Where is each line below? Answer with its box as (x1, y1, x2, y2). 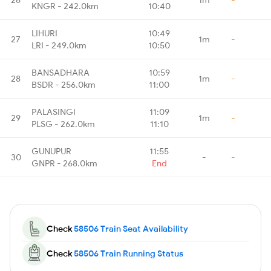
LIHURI (31, 27, 57, 39)
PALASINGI (31, 106, 76, 117)
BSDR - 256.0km (31, 79, 96, 90)
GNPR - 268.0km (31, 157, 97, 169)
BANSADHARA (31, 67, 90, 78)
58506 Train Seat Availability (74, 223, 188, 234)
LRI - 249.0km (31, 39, 87, 51)
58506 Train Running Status (74, 247, 183, 259)
